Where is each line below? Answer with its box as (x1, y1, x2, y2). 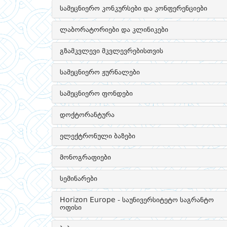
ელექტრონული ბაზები (60, 133, 135, 140)
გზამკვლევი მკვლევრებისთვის (60, 48, 163, 55)
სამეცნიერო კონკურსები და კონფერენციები (60, 5, 207, 12)
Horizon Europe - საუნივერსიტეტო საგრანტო (60, 197, 214, 204)
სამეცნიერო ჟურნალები (60, 69, 140, 76)
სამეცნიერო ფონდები (60, 90, 133, 97)
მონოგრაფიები (60, 154, 111, 161)
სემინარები (60, 175, 97, 182)
